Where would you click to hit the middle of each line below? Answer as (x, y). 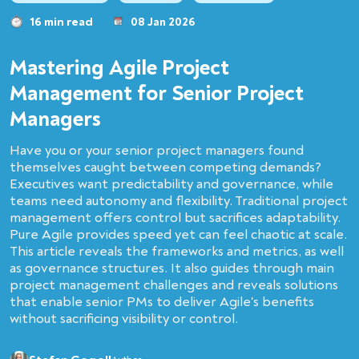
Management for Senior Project (157, 93)
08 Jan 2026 (163, 22)
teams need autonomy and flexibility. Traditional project (179, 200)
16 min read (61, 22)
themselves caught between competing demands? (165, 167)
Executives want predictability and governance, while (171, 184)
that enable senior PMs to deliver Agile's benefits (162, 301)
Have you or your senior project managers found (157, 150)
